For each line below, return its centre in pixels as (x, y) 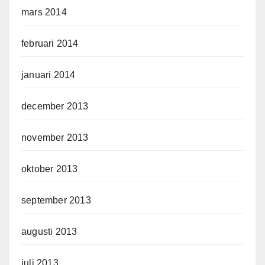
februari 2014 (50, 43)
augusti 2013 (49, 231)
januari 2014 (49, 75)
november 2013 (55, 137)
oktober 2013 (50, 169)
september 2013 (56, 200)
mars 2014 (44, 12)
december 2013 (55, 106)
